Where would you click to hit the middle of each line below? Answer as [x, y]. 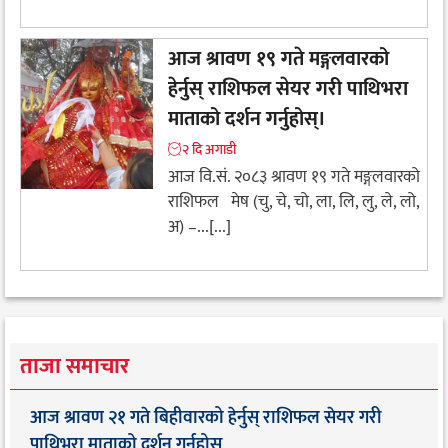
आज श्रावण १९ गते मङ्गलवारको [278, 58]
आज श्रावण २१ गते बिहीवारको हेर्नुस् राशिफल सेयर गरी [205, 418]
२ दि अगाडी [209, 149]
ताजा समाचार [74, 367]
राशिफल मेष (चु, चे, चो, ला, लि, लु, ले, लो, [293, 201]
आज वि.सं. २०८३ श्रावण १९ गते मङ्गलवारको [294, 176]
